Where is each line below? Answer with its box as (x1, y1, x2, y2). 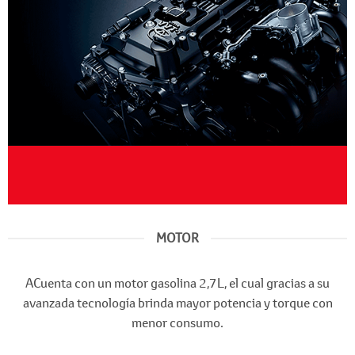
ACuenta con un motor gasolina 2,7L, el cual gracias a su (25, 275, 330, 292)
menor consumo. (132, 315, 223, 331)
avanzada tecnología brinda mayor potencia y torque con (22, 295, 333, 311)
